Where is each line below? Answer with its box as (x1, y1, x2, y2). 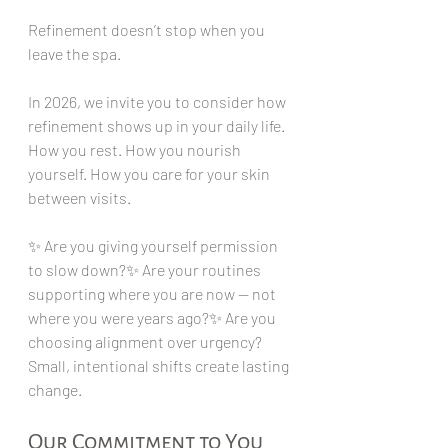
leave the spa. (28, 43, 121, 63)
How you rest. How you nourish (28, 139, 244, 159)
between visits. (28, 187, 131, 207)
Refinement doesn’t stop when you (28, 19, 268, 39)
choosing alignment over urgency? (28, 331, 262, 351)
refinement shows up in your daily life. (28, 115, 288, 135)
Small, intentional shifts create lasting (28, 355, 292, 375)
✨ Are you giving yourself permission (28, 235, 281, 255)
